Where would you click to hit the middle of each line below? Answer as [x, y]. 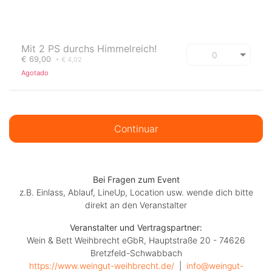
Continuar [136, 129]
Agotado [35, 73]
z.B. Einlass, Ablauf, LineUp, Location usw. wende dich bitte [136, 192]
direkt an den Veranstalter [136, 205]
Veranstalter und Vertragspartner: [136, 228]
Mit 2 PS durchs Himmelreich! [89, 49]
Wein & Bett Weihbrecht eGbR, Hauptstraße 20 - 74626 [136, 240]
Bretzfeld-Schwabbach [136, 253]
